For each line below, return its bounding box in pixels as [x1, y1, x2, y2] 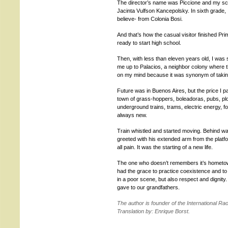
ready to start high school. [117, 40, 181, 46]
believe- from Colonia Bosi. [117, 16, 183, 22]
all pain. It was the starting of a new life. [117, 144, 213, 150]
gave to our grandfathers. [117, 184, 180, 190]
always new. [117, 112, 147, 118]
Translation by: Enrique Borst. [117, 208, 190, 214]
